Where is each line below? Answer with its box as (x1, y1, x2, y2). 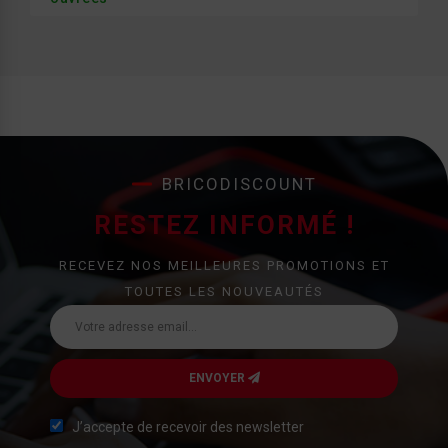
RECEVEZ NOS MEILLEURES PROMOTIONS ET (58, 258, 390, 274)
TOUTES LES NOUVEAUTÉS (124, 284, 324, 300)
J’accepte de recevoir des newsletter (72, 419, 304, 436)
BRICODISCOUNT (161, 174, 317, 195)
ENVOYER (188, 371, 248, 386)
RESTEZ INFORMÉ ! (93, 210, 355, 241)
